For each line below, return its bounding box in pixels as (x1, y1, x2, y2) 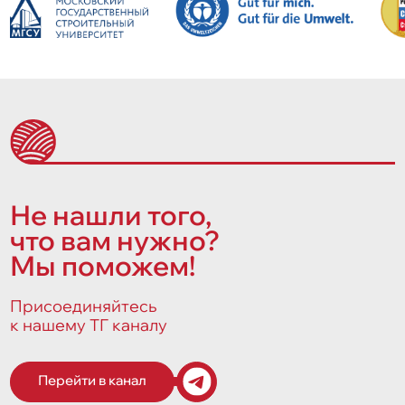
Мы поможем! (10, 249, 196, 283)
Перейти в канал (38, 371, 147, 389)
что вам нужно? (10, 223, 221, 258)
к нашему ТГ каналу (10, 314, 168, 335)
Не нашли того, (10, 198, 212, 232)
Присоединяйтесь (10, 295, 157, 316)
